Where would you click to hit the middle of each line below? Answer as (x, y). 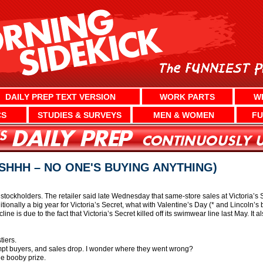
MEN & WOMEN (183, 115)
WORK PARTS (188, 97)
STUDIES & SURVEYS (79, 115)
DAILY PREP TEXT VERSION (61, 97)
